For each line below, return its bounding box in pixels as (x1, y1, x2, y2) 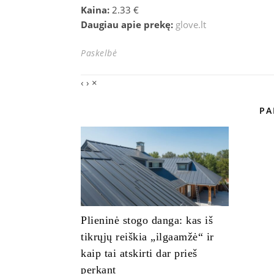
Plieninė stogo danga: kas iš (81, 214, 213, 226)
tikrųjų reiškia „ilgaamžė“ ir (81, 231, 214, 243)
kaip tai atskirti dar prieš (81, 247, 198, 259)
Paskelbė (81, 47, 120, 59)
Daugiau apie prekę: (81, 18, 176, 31)
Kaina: (81, 4, 112, 16)
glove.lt (176, 18, 206, 31)
